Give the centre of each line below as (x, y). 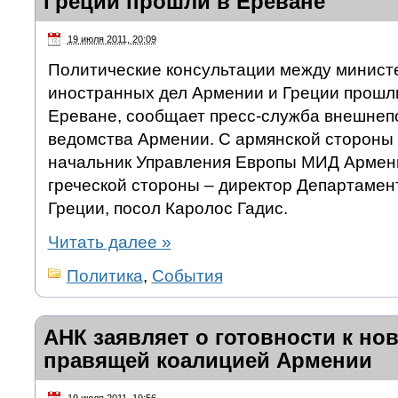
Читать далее (104, 243)
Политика (104, 276)
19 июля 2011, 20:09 (111, 40)
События (187, 276)
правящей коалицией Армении (207, 361)
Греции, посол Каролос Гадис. (167, 209)
